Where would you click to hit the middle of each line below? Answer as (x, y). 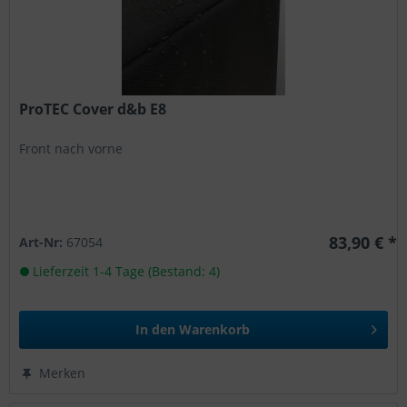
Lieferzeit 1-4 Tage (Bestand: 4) (125, 272)
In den (156, 330)
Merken (63, 373)
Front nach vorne (71, 149)
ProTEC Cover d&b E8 (93, 109)
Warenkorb (215, 330)
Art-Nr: (43, 243)
